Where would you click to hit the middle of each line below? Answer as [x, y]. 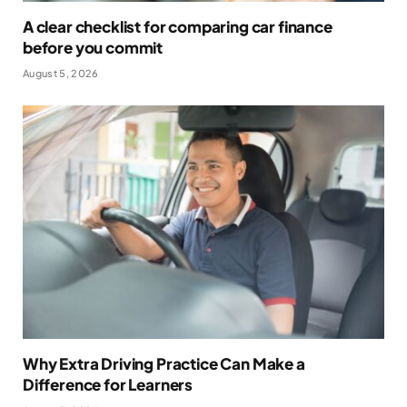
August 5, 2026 [61, 74]
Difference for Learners [108, 384]
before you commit [93, 48]
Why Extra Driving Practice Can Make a [164, 363]
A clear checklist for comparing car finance [178, 27]
